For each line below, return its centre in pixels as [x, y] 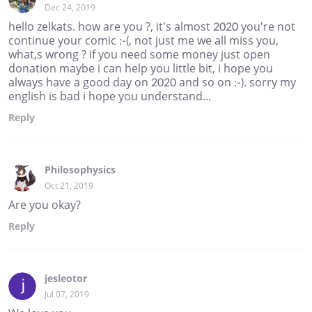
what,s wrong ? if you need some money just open [139, 54]
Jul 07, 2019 [67, 294]
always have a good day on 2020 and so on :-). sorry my [152, 82]
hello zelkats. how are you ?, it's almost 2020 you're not [152, 26]
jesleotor [66, 278]
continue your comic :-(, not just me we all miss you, [143, 40]
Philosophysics [80, 169]
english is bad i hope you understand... [110, 96]
